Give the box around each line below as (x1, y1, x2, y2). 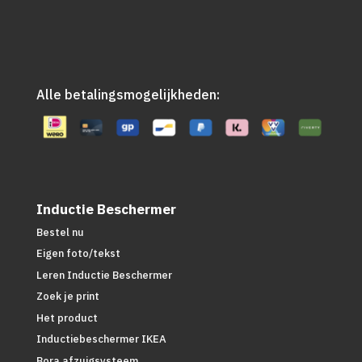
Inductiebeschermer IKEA (36, 332, 166, 347)
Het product (36, 310, 98, 325)
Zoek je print (36, 289, 99, 304)
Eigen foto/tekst (36, 246, 120, 261)
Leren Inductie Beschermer (36, 267, 172, 282)
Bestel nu (36, 225, 84, 239)
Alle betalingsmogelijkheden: (36, 86, 220, 103)
